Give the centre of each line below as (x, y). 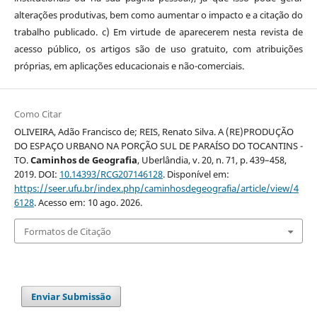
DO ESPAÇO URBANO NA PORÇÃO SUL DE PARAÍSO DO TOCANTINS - (158, 146)
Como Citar (38, 114)
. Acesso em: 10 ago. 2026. (88, 203)
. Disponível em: (196, 174)
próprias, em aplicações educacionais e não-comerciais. (129, 66)
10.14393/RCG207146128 (111, 174)
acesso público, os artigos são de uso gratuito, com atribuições (158, 49)
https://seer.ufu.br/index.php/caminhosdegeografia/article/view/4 (156, 189)
